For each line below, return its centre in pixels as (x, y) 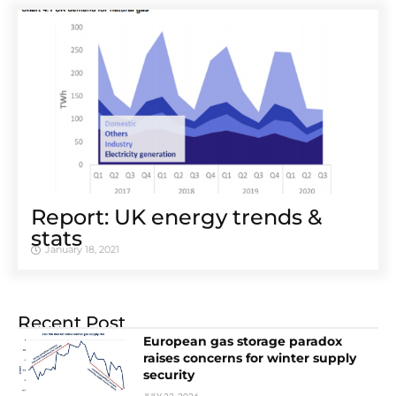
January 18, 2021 (82, 250)
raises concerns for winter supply (250, 358)
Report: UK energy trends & (176, 217)
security (169, 375)
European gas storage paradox (243, 342)
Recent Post (72, 323)
